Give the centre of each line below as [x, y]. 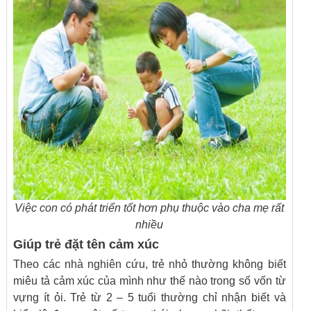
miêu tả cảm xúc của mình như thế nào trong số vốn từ [150, 281]
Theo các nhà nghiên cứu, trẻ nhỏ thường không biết [150, 264]
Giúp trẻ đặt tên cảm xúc [86, 244]
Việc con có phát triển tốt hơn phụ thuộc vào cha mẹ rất [150, 208]
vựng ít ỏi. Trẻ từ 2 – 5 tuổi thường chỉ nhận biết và [150, 297]
